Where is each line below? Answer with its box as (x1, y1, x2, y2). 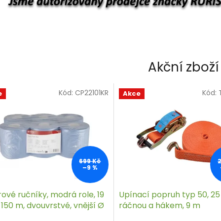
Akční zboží (148, 58, 219, 76)
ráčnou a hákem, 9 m (118, 200, 200, 212)
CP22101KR (74, 87, 109, 98)
